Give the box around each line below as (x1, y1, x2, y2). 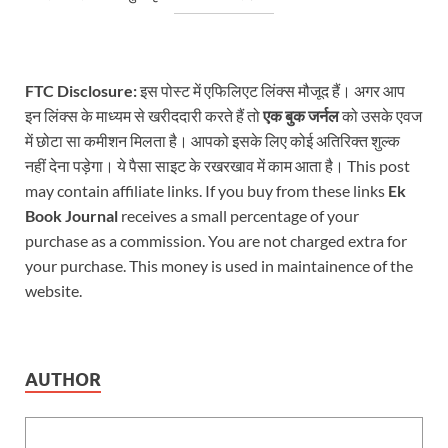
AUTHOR (25, 368, 101, 390)
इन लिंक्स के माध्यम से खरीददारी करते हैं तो (25, 105, 263, 125)
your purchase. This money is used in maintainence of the (25, 255, 413, 275)
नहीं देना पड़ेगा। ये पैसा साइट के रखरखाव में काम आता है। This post (25, 155, 410, 175)
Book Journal (25, 205, 118, 225)
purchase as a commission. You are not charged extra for (25, 230, 407, 250)
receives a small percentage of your (118, 205, 359, 225)
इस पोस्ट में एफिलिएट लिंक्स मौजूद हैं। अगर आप (137, 80, 405, 100)
